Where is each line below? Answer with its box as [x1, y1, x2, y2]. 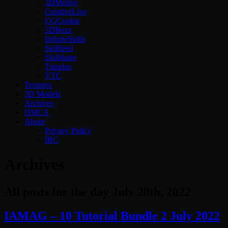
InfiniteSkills [45, 35, 85, 43]
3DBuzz [45, 25, 72, 34]
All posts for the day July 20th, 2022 [4, 185, 191, 198]
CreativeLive [45, 7, 87, 16]
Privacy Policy [45, 126, 92, 135]
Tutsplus [45, 62, 72, 71]
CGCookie [45, 16, 80, 25]
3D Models [24, 90, 61, 98]
